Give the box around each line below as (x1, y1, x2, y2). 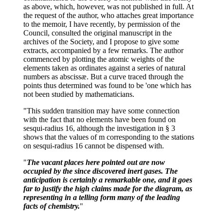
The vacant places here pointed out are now (27, 158, 165, 166)
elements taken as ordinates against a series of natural (23, 63, 185, 72)
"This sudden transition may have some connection (23, 106, 180, 115)
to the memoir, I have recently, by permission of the (23, 19, 180, 28)
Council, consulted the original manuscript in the (23, 28, 172, 37)
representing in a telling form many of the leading (23, 193, 180, 201)
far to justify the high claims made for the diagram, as (23, 184, 192, 193)
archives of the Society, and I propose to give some (23, 37, 179, 46)
